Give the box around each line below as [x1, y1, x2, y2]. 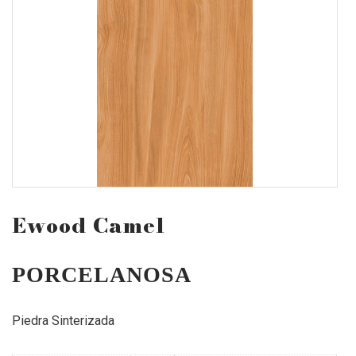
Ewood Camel [12, 209, 165, 241]
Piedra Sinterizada [12, 312, 114, 328]
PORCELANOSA [12, 261, 192, 287]
